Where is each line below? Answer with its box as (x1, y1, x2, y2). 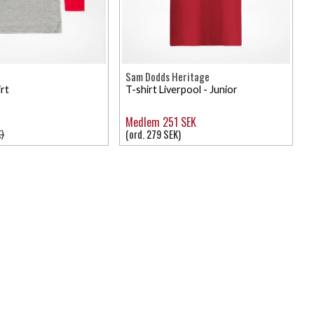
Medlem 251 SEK (125, 113, 197, 130)
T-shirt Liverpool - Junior (125, 83, 238, 95)
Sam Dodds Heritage (125, 68, 210, 84)
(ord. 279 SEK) (125, 126, 182, 142)
